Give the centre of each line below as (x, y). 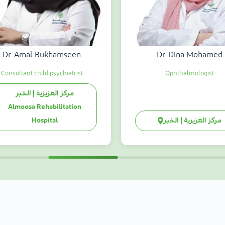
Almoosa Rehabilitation (44, 107)
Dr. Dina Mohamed (190, 55)
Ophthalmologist (190, 74)
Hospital (44, 121)
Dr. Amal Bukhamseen (42, 55)
